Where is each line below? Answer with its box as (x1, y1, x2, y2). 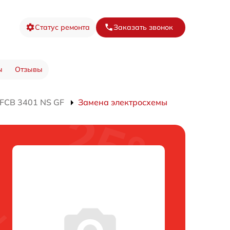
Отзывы (14, 65, 43, 74)
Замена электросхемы (78, 97, 167, 108)
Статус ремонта (35, 22, 90, 32)
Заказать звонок (113, 22, 173, 32)
